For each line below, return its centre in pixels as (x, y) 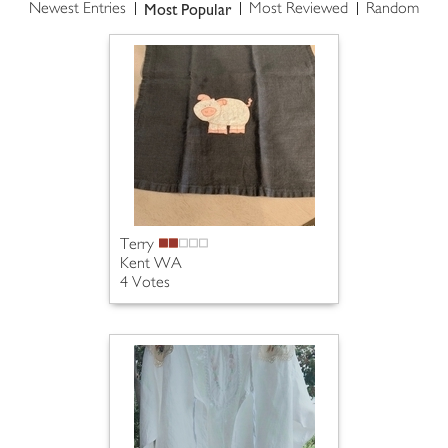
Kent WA (151, 264)
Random (392, 9)
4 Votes (145, 283)
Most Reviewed (298, 9)
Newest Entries (77, 9)
